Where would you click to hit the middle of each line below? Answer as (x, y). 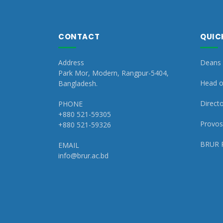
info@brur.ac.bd (83, 156)
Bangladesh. (78, 84)
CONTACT (79, 37)
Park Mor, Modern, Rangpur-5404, (113, 73)
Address (71, 63)
